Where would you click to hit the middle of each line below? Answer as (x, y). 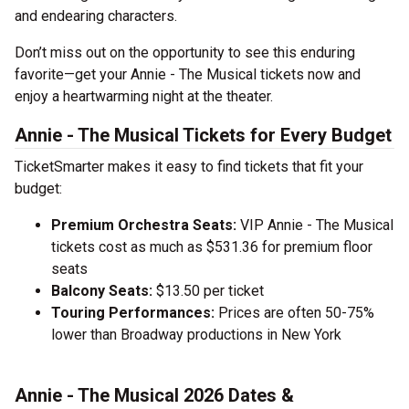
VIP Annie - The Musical (315, 225)
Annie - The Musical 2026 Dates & (154, 396)
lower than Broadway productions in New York (196, 335)
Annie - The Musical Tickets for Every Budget (203, 136)
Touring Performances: (133, 313)
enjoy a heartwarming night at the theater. (144, 97)
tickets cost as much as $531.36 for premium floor (212, 247)
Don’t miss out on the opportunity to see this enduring (185, 53)
